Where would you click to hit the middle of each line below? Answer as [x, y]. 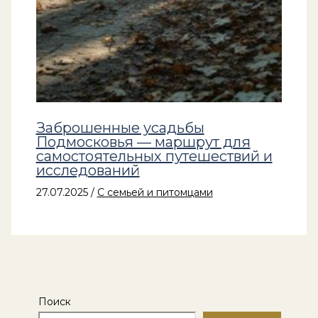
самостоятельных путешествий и [154, 156]
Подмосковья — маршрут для [143, 142]
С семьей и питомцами [155, 192]
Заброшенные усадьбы [120, 127]
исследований [88, 170]
